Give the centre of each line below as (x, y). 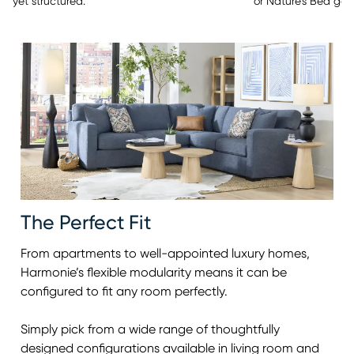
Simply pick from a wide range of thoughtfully (150, 329)
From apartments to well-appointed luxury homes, (165, 253)
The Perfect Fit (86, 223)
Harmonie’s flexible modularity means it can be (154, 272)
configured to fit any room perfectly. (124, 291)
